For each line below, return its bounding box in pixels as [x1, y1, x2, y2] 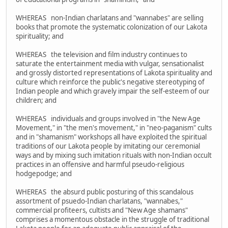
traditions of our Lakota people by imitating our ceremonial [16, 141, 200, 151]
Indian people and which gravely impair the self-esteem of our [16, 86, 210, 96]
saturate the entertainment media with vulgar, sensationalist [16, 59, 204, 68]
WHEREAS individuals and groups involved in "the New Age [16, 113, 201, 123]
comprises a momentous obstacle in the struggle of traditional [16, 214, 209, 224]
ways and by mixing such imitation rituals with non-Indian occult [16, 150, 212, 160]
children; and [16, 95, 56, 105]
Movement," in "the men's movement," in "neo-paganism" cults [16, 123, 212, 132]
